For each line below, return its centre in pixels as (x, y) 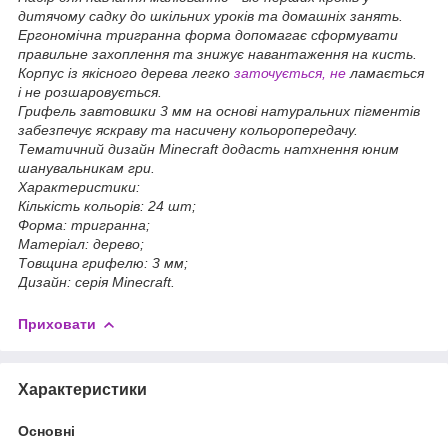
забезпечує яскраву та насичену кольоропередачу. (188, 129)
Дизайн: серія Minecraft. (96, 281)
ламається (387, 72)
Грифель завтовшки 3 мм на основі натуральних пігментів (219, 110)
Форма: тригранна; (84, 224)
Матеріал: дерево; (81, 243)
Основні (46, 430)
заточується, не (292, 72)
